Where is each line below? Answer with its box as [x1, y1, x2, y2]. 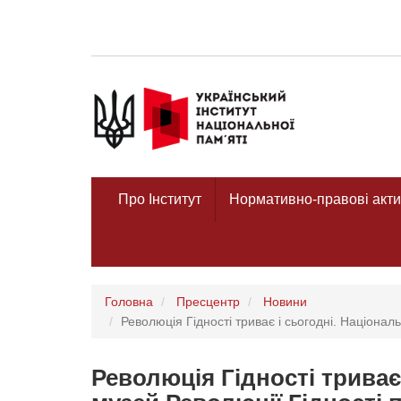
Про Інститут [118, 191, 201, 207]
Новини [263, 294, 307, 309]
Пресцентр [176, 294, 240, 309]
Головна [105, 294, 153, 309]
